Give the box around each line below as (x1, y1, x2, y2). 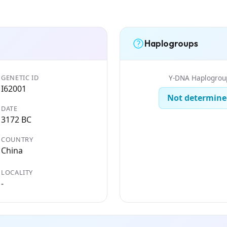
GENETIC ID (1, 72, 39, 82)
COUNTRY (1, 134, 33, 144)
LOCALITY (1, 167, 33, 177)
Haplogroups (144, 37, 198, 50)
